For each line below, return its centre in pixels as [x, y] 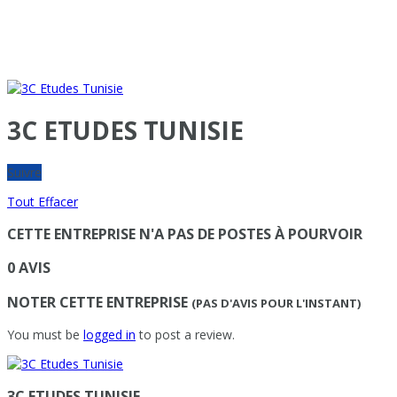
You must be [45, 335]
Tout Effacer [43, 201]
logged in [109, 335]
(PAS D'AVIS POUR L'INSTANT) [276, 303]
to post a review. [185, 335]
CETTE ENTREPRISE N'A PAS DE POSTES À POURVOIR [185, 234]
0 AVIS [29, 268]
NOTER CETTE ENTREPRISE [97, 302]
